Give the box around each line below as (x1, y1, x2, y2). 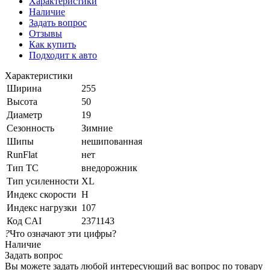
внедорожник (81, 162, 137, 173)
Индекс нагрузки (7, 202, 77, 213)
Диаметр (7, 109, 42, 120)
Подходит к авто (29, 49, 97, 60)
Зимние (81, 122, 113, 133)
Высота (7, 96, 37, 107)
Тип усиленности (7, 175, 79, 186)
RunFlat (7, 149, 37, 160)
